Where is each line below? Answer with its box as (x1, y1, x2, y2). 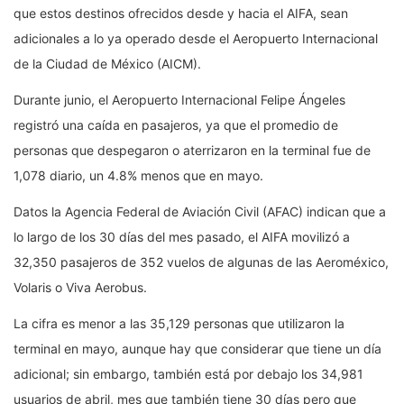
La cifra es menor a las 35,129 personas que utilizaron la (14, 316, 344, 332)
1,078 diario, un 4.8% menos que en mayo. (14, 168, 263, 184)
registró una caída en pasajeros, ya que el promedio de (14, 117, 338, 133)
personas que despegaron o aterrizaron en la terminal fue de (14, 142, 371, 159)
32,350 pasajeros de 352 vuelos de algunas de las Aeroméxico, (14, 254, 389, 271)
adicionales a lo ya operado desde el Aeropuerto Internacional (14, 31, 378, 47)
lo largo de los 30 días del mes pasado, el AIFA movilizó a (14, 229, 350, 245)
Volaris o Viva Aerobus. (14, 280, 147, 296)
